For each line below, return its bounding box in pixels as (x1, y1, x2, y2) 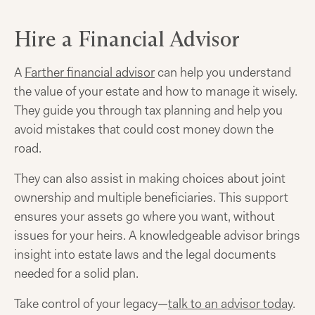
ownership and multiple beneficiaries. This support (14, 189, 288, 206)
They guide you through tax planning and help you (14, 102, 283, 119)
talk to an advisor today (168, 295, 292, 312)
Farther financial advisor (25, 64, 155, 81)
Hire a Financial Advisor (14, 26, 240, 52)
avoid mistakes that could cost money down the (14, 121, 274, 138)
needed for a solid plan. (14, 265, 139, 282)
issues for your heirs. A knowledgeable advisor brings (14, 227, 300, 244)
